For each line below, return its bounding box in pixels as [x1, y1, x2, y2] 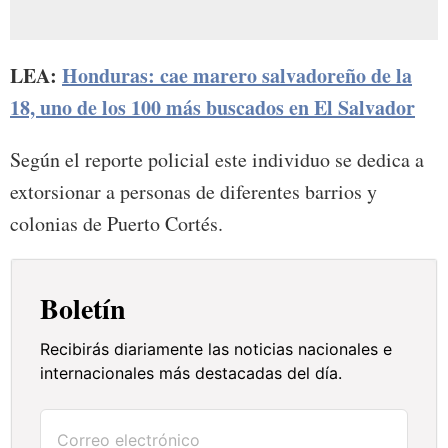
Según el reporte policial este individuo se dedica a [10, 145, 424, 173]
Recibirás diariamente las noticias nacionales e [40, 338, 393, 359]
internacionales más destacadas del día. [40, 362, 343, 383]
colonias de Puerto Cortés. [10, 209, 223, 237]
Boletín [40, 287, 127, 329]
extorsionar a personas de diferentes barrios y [10, 177, 377, 205]
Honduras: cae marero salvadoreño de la [62, 60, 412, 90]
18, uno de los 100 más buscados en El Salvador [10, 92, 415, 122]
